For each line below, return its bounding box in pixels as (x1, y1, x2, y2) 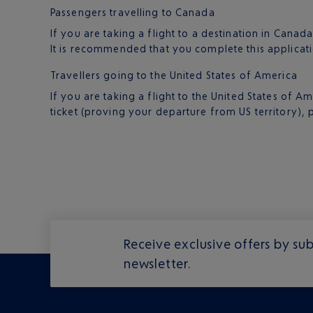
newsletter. (123, 256, 191, 271)
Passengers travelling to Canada (50, 6, 215, 18)
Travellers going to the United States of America (50, 69, 298, 81)
